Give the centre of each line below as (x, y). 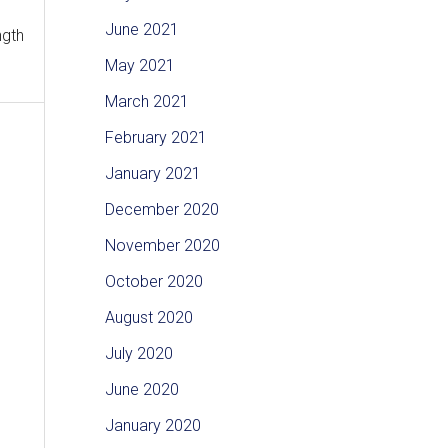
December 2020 (161, 210)
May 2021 (139, 66)
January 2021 (152, 174)
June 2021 (141, 30)
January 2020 (152, 426)
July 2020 (138, 354)
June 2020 (141, 390)
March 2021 (146, 102)
